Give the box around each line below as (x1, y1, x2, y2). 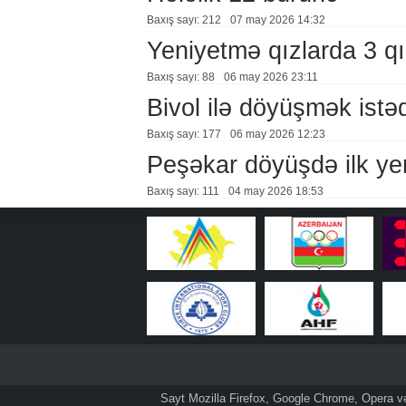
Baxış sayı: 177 (146, 128, 221, 140)
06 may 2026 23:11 (223, 71, 318, 83)
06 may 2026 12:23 (229, 128, 325, 140)
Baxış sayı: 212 (146, 14, 221, 26)
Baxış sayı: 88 (146, 71, 215, 83)
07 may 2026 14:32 (229, 14, 325, 26)
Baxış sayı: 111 (146, 185, 219, 198)
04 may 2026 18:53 (227, 185, 324, 198)
